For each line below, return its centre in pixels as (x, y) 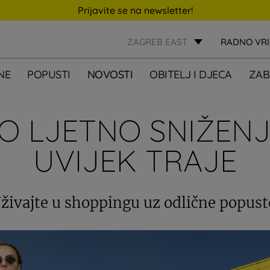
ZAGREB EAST (158, 42)
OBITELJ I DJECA (191, 74)
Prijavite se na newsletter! (135, 10)
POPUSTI (49, 74)
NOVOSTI (110, 74)
